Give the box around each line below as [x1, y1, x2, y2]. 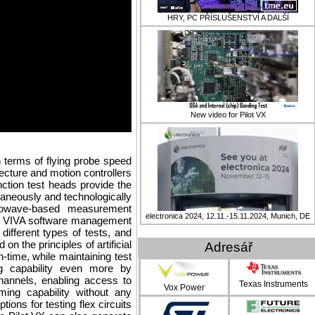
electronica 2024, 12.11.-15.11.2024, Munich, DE [146, 212, 310, 220]
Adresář [205, 240, 252, 255]
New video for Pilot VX [190, 110, 266, 119]
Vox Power [164, 282, 205, 292]
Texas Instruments [239, 279, 308, 289]
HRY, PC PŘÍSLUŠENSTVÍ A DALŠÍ [167, 13, 289, 22]
